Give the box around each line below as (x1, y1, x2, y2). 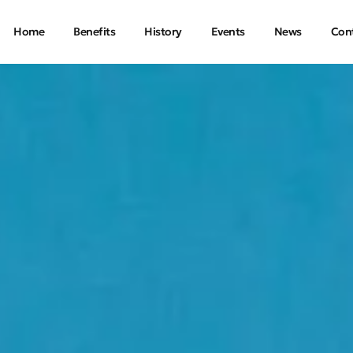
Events (210, 24, 245, 39)
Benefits (73, 24, 116, 39)
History (144, 24, 182, 39)
